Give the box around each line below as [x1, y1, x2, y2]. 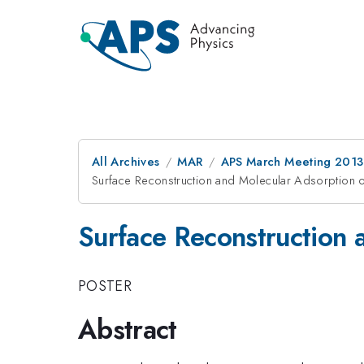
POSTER [78, 275, 132, 297]
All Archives [92, 153, 160, 171]
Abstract [78, 310, 177, 349]
